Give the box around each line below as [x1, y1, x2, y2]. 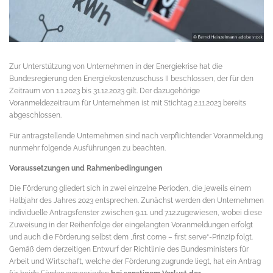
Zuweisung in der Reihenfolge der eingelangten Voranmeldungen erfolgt [9, 219, 253, 229]
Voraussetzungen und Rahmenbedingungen [9, 163, 162, 172]
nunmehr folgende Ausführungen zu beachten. [9, 143, 166, 152]
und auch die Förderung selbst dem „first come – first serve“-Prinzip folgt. [9, 232, 253, 241]
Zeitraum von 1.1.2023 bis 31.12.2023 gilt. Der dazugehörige [9, 86, 200, 96]
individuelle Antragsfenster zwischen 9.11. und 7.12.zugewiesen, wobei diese [9, 207, 262, 217]
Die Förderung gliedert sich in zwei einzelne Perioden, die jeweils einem [9, 183, 251, 193]
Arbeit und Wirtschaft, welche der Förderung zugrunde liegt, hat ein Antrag [9, 256, 261, 266]
